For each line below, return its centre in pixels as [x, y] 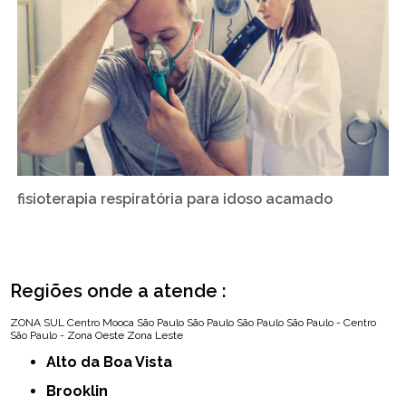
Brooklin [82, 391]
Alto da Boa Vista [115, 362]
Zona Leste [155, 335]
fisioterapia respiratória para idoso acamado [175, 198]
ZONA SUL [38, 322]
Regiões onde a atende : [119, 290]
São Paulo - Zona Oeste [68, 335]
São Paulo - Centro [332, 322]
